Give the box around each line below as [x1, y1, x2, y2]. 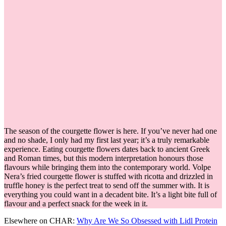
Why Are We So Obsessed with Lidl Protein [77, 216, 217, 225]
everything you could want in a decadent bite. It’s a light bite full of [4, 190, 217, 199]
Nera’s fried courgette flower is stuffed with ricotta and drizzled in [4, 172, 213, 181]
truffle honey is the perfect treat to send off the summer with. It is [4, 181, 209, 190]
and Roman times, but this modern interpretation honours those [4, 153, 203, 162]
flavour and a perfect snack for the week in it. [4, 199, 148, 208]
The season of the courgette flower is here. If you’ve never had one [4, 126, 217, 135]
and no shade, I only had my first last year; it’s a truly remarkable [4, 135, 209, 144]
